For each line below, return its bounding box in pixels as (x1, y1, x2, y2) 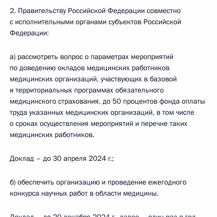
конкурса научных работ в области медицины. (10, 188, 158, 198)
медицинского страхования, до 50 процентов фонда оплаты (10, 96, 205, 106)
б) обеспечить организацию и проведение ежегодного (10, 177, 186, 187)
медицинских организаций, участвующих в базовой (10, 74, 177, 84)
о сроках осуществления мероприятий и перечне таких (10, 119, 187, 128)
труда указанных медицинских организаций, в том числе (10, 108, 194, 117)
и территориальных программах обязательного (10, 85, 164, 95)
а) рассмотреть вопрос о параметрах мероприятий (10, 52, 173, 62)
